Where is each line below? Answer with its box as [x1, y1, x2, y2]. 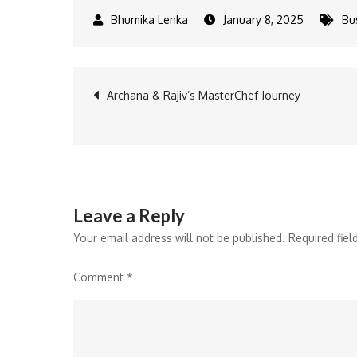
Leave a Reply [73, 205, 185, 226]
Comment [73, 270, 127, 284]
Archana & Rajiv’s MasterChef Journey [107, 88, 300, 102]
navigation [92, 127, 246, 167]
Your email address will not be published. [73, 231, 285, 245]
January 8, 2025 [223, 13, 304, 26]
